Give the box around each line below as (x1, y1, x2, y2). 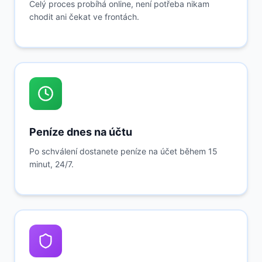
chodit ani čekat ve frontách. (29, 12, 139, 22)
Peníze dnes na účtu (29, 126, 132, 138)
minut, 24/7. (29, 159, 74, 169)
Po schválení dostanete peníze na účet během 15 (29, 146, 218, 156)
